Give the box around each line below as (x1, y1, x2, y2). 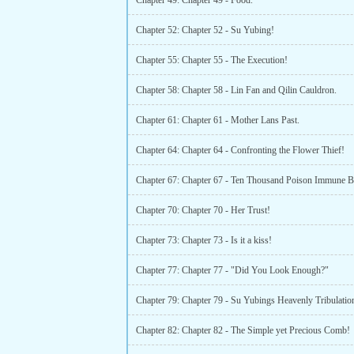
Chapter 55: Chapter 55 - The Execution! (136, 55, 288, 66)
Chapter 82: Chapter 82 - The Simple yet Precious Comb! (136, 325, 350, 336)
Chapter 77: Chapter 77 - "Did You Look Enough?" (136, 265, 329, 276)
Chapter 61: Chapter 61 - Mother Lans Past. (136, 115, 299, 126)
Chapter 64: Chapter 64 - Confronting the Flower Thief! (136, 145, 345, 156)
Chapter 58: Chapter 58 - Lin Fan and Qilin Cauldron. (136, 85, 337, 96)
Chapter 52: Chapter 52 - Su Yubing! (136, 24, 274, 36)
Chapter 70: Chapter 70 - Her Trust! (136, 205, 270, 216)
